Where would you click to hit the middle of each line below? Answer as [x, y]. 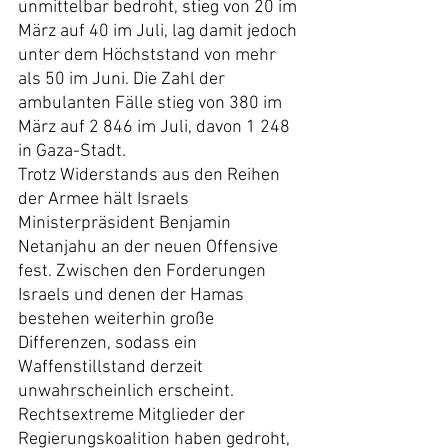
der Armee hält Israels [105, 199]
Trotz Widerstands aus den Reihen [151, 175]
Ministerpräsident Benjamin [126, 223]
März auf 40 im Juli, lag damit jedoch [159, 31]
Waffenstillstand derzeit [112, 367]
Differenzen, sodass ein [109, 343]
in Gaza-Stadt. [72, 151]
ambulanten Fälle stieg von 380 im [152, 103]
